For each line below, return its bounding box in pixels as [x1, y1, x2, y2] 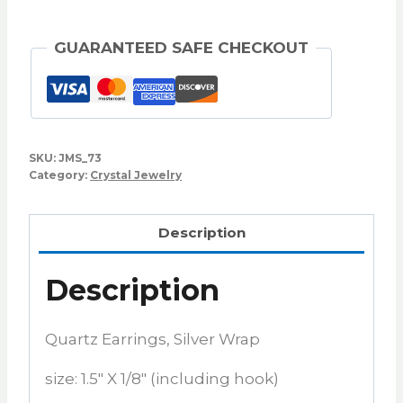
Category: [29, 168, 90, 183]
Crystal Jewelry [90, 168, 182, 183]
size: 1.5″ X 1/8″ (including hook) [45, 369, 279, 388]
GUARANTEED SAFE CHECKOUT [54, 39, 309, 58]
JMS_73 [58, 151, 102, 166]
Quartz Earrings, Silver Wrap [45, 329, 260, 348]
